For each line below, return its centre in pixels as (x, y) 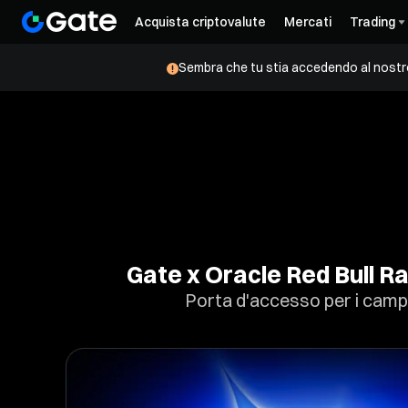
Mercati (308, 22)
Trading (372, 22)
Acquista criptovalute (200, 22)
